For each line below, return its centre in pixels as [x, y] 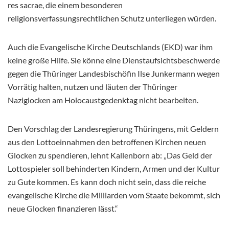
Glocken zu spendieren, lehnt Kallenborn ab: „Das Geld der [110, 155]
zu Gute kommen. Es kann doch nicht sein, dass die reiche [107, 182]
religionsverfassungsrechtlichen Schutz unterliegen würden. [112, 18]
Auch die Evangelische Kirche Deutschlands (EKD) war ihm [110, 47]
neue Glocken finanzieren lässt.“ [63, 209]
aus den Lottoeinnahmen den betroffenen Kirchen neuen [107, 142]
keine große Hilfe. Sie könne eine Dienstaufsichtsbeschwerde [114, 60]
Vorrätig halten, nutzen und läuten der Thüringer [93, 87]
